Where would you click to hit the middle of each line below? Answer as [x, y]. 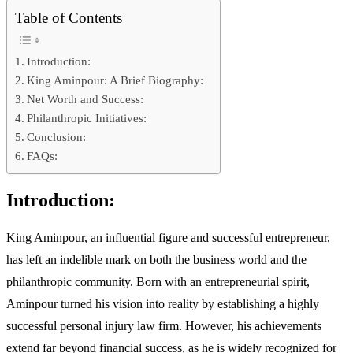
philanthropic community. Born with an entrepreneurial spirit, [158, 281]
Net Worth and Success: [85, 98]
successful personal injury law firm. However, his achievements [164, 325]
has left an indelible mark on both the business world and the [156, 259]
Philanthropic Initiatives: [87, 117]
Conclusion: [57, 136]
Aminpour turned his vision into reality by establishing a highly [163, 303]
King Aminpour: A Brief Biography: [115, 80]
